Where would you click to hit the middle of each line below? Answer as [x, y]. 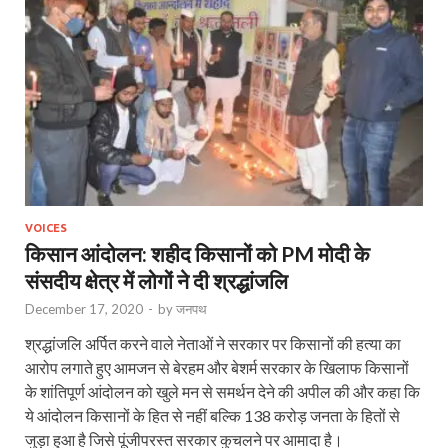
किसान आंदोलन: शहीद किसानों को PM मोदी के [197, 254]
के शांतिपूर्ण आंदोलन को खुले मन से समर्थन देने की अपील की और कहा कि [222, 392]
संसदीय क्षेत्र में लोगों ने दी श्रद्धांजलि [156, 281]
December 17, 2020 [84, 309]
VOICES [46, 228]
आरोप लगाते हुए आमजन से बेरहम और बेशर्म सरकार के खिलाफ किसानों [217, 368]
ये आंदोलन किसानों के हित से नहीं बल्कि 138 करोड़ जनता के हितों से [212, 416]
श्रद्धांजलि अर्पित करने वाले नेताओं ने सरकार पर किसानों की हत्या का [213, 344]
